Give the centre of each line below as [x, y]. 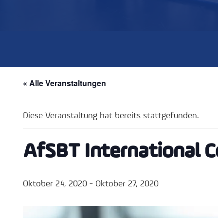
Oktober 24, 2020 [55, 184]
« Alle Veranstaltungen [64, 83]
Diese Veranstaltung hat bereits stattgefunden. [111, 116]
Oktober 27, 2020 [127, 184]
